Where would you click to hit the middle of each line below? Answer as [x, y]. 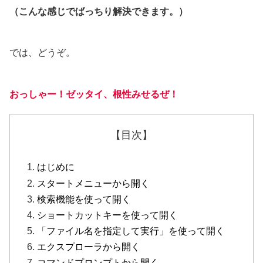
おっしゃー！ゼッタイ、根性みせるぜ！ [94, 95]
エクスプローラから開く [89, 247]
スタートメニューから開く [94, 183]
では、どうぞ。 [42, 52]
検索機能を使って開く [84, 199]
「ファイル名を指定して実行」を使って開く [131, 231]
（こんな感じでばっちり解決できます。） [99, 12]
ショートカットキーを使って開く [108, 215]
